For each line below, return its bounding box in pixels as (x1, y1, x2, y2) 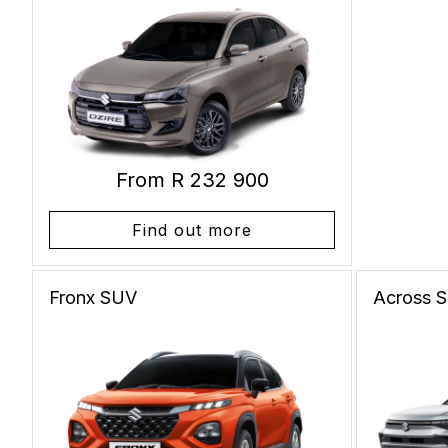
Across (373, 286, 436, 308)
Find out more (132, 219, 252, 240)
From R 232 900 (115, 167, 269, 192)
